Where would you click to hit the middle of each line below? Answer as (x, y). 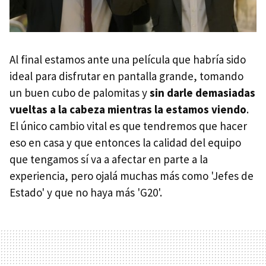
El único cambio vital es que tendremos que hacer (128, 126)
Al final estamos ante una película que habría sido (128, 59)
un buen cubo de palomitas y (78, 92)
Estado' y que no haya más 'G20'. (86, 192)
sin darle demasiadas (201, 92)
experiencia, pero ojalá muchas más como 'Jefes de (132, 175)
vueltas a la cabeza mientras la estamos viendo (128, 109)
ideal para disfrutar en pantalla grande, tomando (126, 76)
